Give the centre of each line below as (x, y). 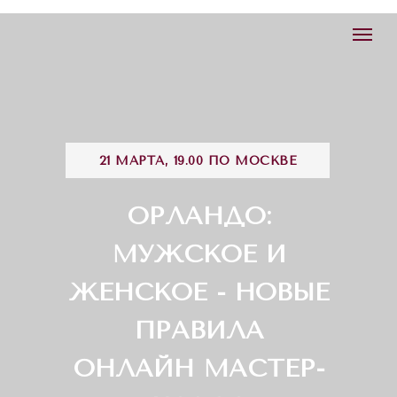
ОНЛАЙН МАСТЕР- (199, 368)
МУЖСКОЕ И (199, 254)
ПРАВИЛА (199, 330)
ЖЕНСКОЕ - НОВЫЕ (199, 292)
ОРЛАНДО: (199, 216)
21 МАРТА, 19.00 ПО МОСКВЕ (198, 161)
